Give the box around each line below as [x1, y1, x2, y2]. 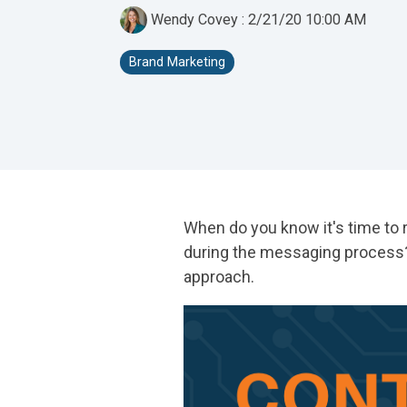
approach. [184, 267, 254, 286]
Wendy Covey [147, 11, 242, 28]
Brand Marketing [129, 55, 225, 70]
